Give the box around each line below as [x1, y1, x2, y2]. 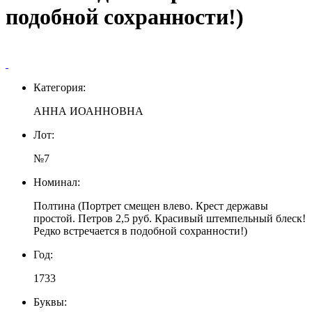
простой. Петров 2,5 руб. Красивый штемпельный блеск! [33, 212, 306, 224]
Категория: [33, 81, 86, 93]
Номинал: [33, 175, 80, 188]
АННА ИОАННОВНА [33, 104, 143, 117]
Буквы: [33, 295, 67, 308]
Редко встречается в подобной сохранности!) [33, 224, 247, 237]
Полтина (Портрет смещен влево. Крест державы [33, 199, 268, 212]
